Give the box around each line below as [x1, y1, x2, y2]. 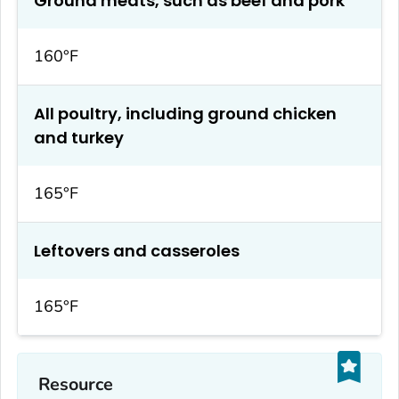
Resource [37, 372, 114, 397]
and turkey [34, 126, 124, 149]
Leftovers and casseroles [34, 239, 240, 262]
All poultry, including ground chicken [34, 102, 337, 125]
